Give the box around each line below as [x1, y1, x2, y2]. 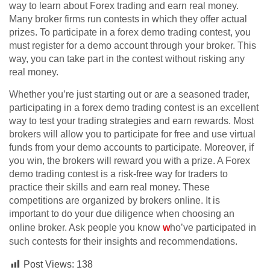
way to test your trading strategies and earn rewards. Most [9, 116, 254, 127]
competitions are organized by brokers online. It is [9, 195, 220, 206]
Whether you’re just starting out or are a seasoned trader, [9, 89, 250, 100]
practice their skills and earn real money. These [9, 182, 210, 193]
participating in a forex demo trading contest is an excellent [9, 102, 259, 113]
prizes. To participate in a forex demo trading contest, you [9, 27, 251, 38]
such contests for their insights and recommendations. [9, 236, 237, 247]
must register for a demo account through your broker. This [9, 40, 256, 51]
